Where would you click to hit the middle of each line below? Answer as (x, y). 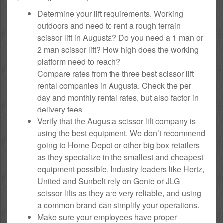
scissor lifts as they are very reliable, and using (119, 193)
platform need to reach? (79, 61)
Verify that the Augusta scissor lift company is (116, 121)
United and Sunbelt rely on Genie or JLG (109, 181)
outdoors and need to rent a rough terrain (109, 25)
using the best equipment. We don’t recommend (121, 133)
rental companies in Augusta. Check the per (114, 85)
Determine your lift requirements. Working (110, 13)
